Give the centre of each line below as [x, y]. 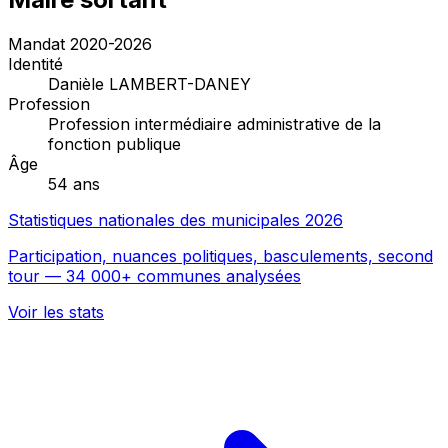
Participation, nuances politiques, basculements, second [220, 255]
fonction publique [114, 143]
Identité [35, 63]
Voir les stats [56, 311]
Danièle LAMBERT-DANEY [149, 83]
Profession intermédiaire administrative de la [214, 123]
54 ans [74, 183]
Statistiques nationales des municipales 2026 [175, 219]
